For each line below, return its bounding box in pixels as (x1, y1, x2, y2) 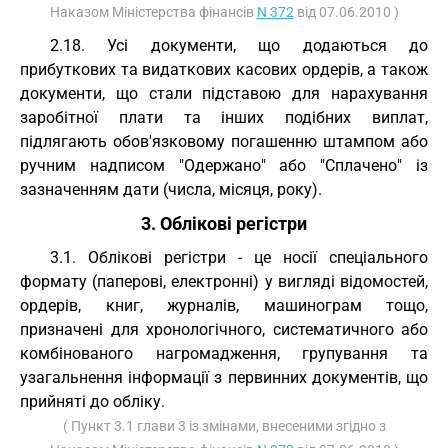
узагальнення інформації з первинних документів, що (20, 368, 428, 387)
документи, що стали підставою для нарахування (20, 84, 428, 103)
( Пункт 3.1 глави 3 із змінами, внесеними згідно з (62, 418, 386, 434)
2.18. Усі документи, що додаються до (50, 36, 428, 55)
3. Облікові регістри (141, 214, 307, 234)
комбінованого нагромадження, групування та (20, 344, 428, 363)
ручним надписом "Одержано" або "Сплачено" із (20, 156, 428, 175)
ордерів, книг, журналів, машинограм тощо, (20, 296, 428, 315)
